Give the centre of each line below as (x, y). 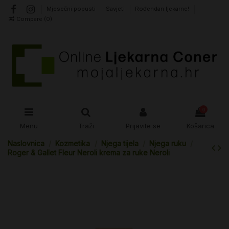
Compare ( (31, 19)
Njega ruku (168, 143)
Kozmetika (73, 143)
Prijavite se (143, 125)
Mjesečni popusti (72, 9)
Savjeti (116, 9)
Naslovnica (26, 143)
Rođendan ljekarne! (162, 9)
